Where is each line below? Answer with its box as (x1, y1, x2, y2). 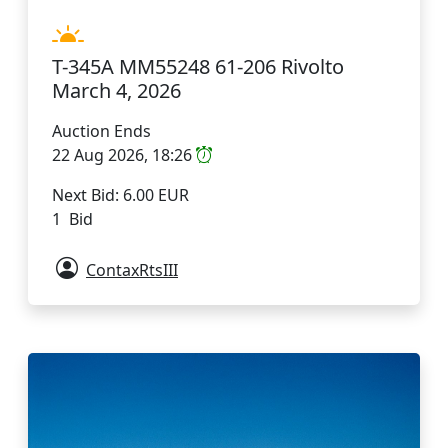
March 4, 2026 (52, 77, 181, 105)
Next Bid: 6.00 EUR (52, 184, 189, 207)
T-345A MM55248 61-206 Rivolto (52, 53, 344, 81)
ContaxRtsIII (86, 259, 178, 282)
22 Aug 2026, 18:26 (52, 144, 196, 167)
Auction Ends (52, 120, 151, 143)
